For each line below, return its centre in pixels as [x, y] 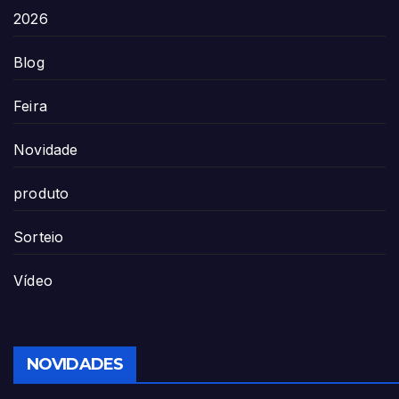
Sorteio [39, 236]
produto [41, 193]
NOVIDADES [75, 364]
